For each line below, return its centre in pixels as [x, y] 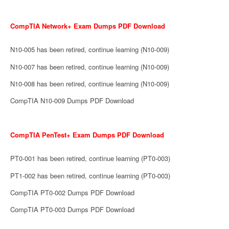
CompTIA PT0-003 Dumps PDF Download [72, 210]
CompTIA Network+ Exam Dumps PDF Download [88, 26]
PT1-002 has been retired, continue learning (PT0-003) [90, 175]
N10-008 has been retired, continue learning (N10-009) [90, 83]
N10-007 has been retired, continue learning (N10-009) [90, 66]
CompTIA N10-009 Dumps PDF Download [72, 101]
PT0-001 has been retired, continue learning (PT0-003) [90, 158]
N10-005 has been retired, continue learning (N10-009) [90, 50]
